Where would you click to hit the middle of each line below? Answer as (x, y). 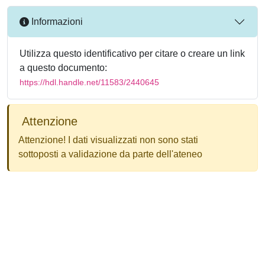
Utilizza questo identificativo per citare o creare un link (132, 53)
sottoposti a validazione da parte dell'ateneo (110, 154)
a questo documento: (63, 67)
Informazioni (56, 22)
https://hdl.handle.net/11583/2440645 (89, 82)
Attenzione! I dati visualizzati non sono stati (108, 140)
